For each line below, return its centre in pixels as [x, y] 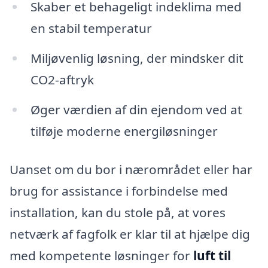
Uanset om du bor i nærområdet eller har [131, 169]
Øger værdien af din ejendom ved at [136, 110]
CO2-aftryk [62, 80]
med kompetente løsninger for [101, 255]
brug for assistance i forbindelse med [119, 191]
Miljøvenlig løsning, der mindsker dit [137, 58]
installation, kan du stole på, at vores [118, 212]
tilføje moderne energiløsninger [124, 131]
